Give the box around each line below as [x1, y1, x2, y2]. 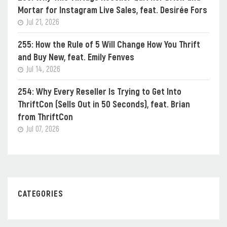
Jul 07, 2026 [24, 123, 59, 133]
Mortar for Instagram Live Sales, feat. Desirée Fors [18, 4, 207, 15]
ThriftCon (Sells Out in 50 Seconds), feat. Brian [18, 98, 190, 109]
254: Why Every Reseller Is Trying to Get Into [18, 85, 181, 97]
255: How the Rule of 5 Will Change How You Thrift [18, 38, 200, 50]
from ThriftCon [18, 110, 73, 122]
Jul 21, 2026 [24, 16, 59, 26]
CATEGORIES [18, 187, 63, 198]
